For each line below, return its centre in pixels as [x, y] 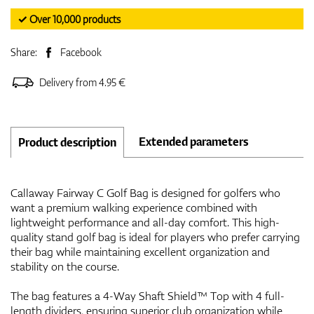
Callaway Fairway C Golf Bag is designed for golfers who [145, 192]
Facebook [81, 52]
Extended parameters [193, 141]
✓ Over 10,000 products [69, 19]
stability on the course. [65, 266]
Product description [67, 142]
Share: [25, 52]
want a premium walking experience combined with [134, 207]
